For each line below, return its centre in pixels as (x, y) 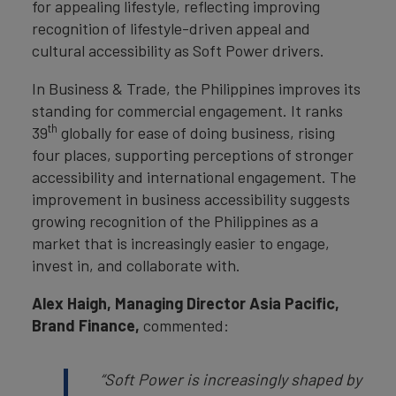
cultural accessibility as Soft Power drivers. (178, 50)
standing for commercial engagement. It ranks (187, 110)
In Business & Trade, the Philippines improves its (196, 88)
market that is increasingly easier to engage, (181, 243)
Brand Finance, (88, 325)
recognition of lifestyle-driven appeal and (171, 28)
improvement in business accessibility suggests (191, 199)
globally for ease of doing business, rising (196, 133)
